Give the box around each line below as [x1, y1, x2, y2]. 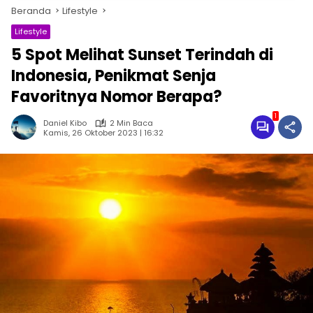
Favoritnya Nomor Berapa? [11, 86, 222, 108]
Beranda [11, 4, 51, 17]
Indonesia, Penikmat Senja [11, 65, 216, 87]
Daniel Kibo [43, 117, 87, 129]
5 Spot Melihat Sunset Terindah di [11, 44, 273, 66]
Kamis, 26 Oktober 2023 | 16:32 [43, 126, 163, 138]
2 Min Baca [110, 117, 153, 129]
